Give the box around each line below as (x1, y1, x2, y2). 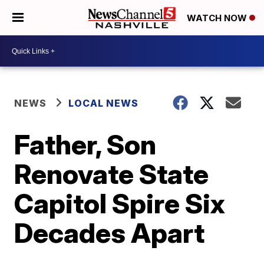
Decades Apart (14, 216, 205, 249)
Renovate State (14, 157, 209, 190)
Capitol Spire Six (14, 187, 226, 220)
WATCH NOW (187, 12, 249, 24)
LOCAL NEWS (68, 97, 139, 109)
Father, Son (14, 128, 157, 161)
